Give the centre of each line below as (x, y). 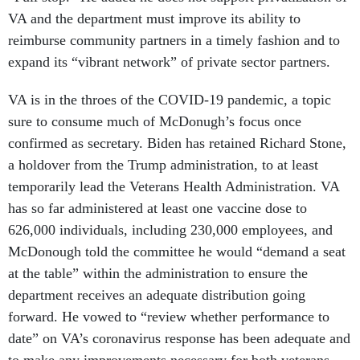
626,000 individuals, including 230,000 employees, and (170, 230)
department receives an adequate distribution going (157, 295)
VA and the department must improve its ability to (154, 19)
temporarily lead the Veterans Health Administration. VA (174, 187)
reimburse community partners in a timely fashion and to (174, 41)
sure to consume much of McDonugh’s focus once (155, 122)
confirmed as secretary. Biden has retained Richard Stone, (177, 143)
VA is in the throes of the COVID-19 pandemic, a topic (170, 100)
